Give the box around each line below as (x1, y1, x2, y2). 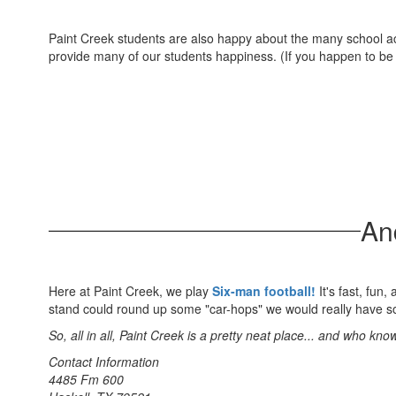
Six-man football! (212, 282, 316, 301)
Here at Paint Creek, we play (49, 282, 212, 301)
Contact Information (49, 353, 159, 371)
